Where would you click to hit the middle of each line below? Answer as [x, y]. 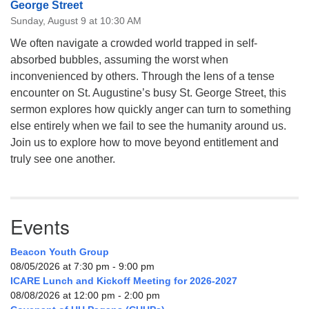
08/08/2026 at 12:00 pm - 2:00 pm [85, 295]
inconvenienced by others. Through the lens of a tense [142, 76]
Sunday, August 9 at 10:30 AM [76, 20]
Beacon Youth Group [60, 251]
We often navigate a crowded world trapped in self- [134, 43]
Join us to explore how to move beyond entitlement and [144, 142]
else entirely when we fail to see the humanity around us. [148, 126]
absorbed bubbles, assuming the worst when [119, 59]
